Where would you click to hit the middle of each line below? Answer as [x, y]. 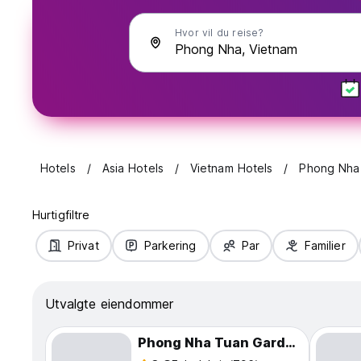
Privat [83, 246]
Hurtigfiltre [61, 215]
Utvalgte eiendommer [109, 304]
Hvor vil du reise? [220, 33]
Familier [325, 246]
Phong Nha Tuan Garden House [290, 343]
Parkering [170, 246]
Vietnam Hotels [231, 168]
